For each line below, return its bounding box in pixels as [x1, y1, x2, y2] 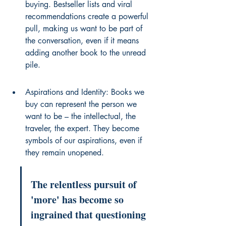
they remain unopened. [25, 147, 104, 158]
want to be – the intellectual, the [25, 110, 138, 122]
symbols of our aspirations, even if [25, 135, 144, 146]
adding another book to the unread [25, 47, 148, 58]
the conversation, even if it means [25, 35, 141, 46]
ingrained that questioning [31, 207, 148, 222]
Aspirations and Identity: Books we [25, 86, 147, 97]
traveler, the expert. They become [25, 123, 142, 134]
